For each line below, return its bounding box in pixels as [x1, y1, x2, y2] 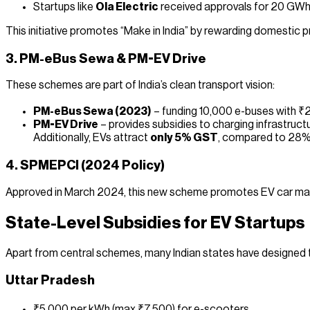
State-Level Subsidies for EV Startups [6, 214, 304, 231]
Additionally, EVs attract [33, 132, 150, 144]
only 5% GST [150, 132, 218, 144]
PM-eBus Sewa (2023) [33, 106, 152, 118]
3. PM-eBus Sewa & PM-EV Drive [6, 52, 206, 65]
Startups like [33, 1, 95, 13]
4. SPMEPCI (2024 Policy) [6, 159, 165, 172]
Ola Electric [95, 1, 158, 13]
